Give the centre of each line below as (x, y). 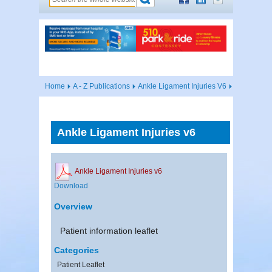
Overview (73, 206)
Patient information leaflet (109, 230)
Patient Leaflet (81, 264)
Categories (76, 250)
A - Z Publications (101, 86)
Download (71, 185)
